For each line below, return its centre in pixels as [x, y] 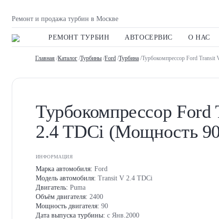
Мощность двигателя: [67, 206]
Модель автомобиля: [66, 178]
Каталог [67, 58]
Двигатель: [52, 188]
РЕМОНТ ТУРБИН [79, 38]
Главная [45, 58]
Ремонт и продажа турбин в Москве [65, 19]
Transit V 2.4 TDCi [124, 178]
